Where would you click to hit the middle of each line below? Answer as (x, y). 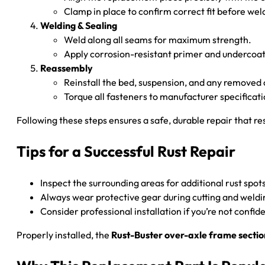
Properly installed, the (64, 235)
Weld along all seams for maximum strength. (158, 39)
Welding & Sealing (79, 25)
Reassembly (67, 68)
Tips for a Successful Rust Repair (126, 151)
